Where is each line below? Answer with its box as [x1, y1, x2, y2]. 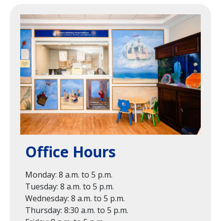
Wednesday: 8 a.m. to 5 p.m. [25, 192, 125, 204]
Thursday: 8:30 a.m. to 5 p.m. [25, 204, 128, 216]
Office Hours [25, 141, 116, 162]
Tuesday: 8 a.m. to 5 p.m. [25, 181, 114, 192]
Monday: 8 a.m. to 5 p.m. [25, 169, 112, 180]
